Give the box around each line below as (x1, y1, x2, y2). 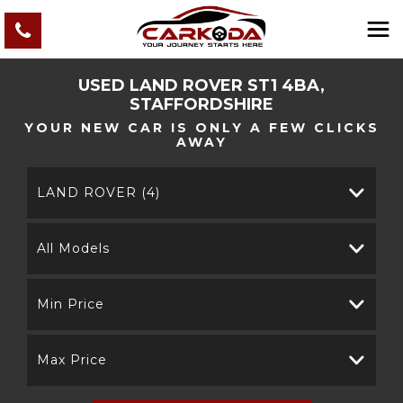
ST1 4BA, (243, 76, 325, 95)
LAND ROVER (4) (37, 184, 160, 201)
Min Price (37, 296, 104, 312)
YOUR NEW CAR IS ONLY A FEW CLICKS (23, 120, 380, 136)
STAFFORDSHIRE (130, 94, 273, 114)
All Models (37, 240, 110, 256)
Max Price (37, 352, 107, 368)
